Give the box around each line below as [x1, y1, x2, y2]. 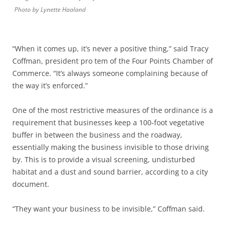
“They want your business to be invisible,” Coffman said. [12, 204, 205, 214]
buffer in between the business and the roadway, [12, 130, 182, 140]
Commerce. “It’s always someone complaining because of [12, 68, 208, 79]
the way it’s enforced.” [12, 81, 88, 91]
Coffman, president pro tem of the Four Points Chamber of [12, 56, 213, 66]
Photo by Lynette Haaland [14, 5, 86, 14]
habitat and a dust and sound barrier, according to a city [12, 167, 208, 177]
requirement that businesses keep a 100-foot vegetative [12, 118, 204, 128]
